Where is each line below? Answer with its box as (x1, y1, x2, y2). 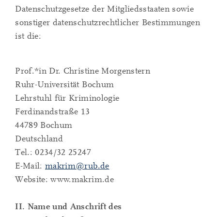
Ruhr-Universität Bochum (15, 79, 114, 90)
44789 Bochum (15, 120, 73, 131)
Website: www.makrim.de (15, 174, 114, 185)
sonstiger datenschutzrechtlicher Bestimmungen (15, 17, 201, 28)
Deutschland (15, 134, 63, 144)
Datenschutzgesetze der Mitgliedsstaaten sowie (15, 4, 194, 15)
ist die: (15, 31, 42, 42)
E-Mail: (15, 161, 46, 171)
